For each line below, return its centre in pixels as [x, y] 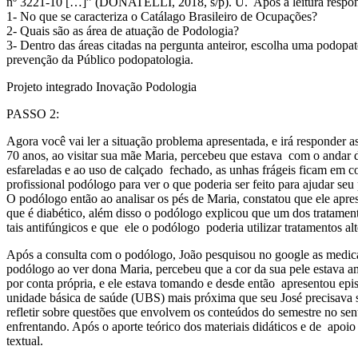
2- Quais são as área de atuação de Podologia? [123, 30]
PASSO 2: [33, 113]
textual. [25, 340]
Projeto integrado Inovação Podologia [101, 86]
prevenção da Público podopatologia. [100, 59]
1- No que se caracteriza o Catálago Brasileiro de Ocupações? [162, 16]
